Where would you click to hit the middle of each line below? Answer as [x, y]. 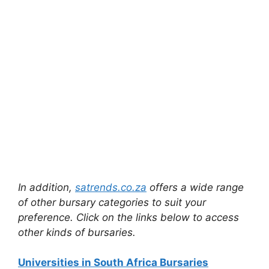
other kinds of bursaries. [77, 232]
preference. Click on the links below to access [128, 217]
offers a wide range [195, 187]
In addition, [47, 187]
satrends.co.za [111, 187]
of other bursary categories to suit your [112, 202]
